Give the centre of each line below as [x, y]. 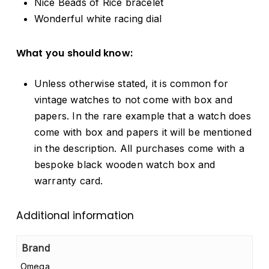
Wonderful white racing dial [98, 19]
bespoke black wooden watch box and [125, 165]
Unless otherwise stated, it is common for [131, 84]
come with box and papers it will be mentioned [143, 132]
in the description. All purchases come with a [139, 149]
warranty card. [68, 181]
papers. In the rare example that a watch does [142, 116]
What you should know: [74, 53]
